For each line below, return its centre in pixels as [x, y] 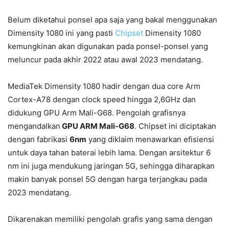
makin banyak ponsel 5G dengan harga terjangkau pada [107, 179]
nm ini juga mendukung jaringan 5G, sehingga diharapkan [111, 166]
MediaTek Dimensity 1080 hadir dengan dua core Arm [104, 86]
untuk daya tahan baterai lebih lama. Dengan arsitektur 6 [109, 153]
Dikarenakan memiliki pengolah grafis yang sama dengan [110, 219]
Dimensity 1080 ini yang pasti [61, 33]
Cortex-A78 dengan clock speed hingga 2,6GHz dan [102, 100]
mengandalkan [34, 126]
